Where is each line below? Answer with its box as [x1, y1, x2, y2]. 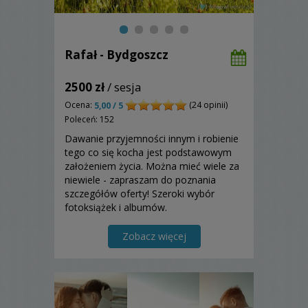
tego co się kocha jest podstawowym [65, 146, 232, 159]
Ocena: [65, 99, 94, 111]
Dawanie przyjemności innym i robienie [65, 132, 239, 146]
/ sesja [104, 79, 142, 96]
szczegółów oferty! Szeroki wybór [65, 187, 214, 201]
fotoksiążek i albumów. [65, 201, 167, 214]
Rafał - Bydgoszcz [65, 47, 168, 63]
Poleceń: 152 [65, 113, 114, 126]
